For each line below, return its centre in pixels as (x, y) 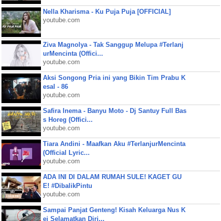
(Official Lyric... (66, 153)
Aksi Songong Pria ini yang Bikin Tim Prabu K (114, 78)
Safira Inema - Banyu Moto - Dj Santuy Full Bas (114, 111)
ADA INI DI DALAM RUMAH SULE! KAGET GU (112, 177)
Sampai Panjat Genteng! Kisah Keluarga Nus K (114, 210)
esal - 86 (55, 87)
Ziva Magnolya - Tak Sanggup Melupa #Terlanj (113, 45)
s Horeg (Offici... (68, 120)
